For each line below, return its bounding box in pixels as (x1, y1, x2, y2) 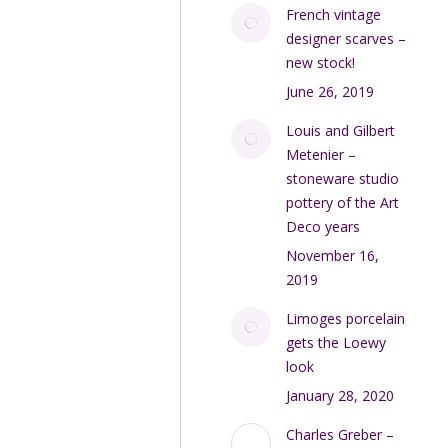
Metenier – (286, 145, 357, 164)
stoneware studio (286, 169, 400, 188)
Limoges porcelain (286, 309, 406, 328)
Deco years (286, 217, 361, 236)
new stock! (286, 53, 356, 72)
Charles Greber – (286, 425, 395, 444)
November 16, (286, 246, 380, 265)
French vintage (286, 5, 382, 24)
